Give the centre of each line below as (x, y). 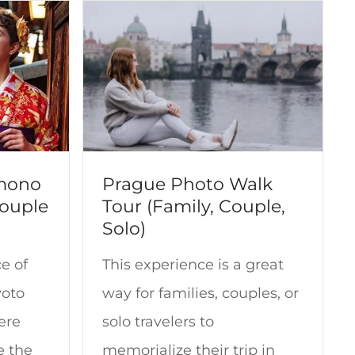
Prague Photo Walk (188, 183)
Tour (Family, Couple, (194, 206)
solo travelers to (158, 322)
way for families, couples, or (201, 294)
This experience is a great (193, 265)
